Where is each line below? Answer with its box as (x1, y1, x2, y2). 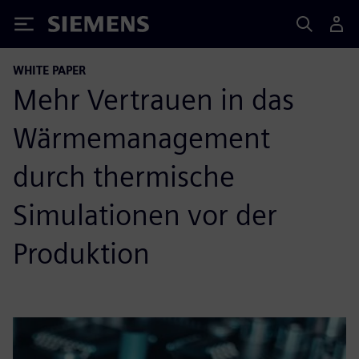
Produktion (13, 236, 150, 271)
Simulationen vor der (13, 197, 277, 232)
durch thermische (13, 159, 235, 194)
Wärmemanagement (13, 120, 270, 155)
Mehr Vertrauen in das (13, 82, 294, 117)
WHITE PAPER (13, 63, 86, 77)
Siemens (48, 18, 101, 35)
